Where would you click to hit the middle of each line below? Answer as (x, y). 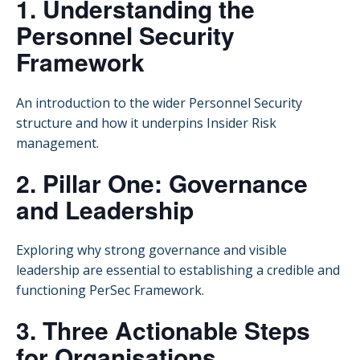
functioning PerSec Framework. (110, 290)
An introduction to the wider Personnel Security (159, 102)
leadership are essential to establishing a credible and (178, 270)
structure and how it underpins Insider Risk (146, 123)
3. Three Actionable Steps (163, 330)
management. (57, 143)
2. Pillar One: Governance (162, 182)
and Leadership (105, 209)
